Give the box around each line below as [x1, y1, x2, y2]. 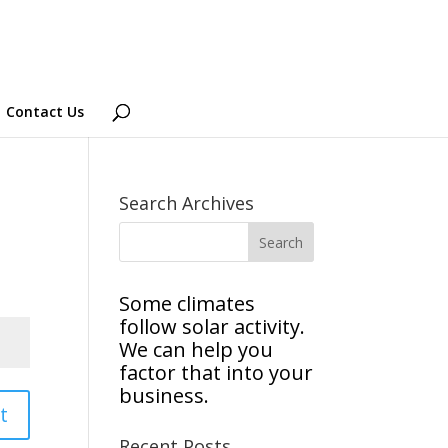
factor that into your [119, 359, 314, 386]
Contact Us [6, 102, 84, 121]
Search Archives [119, 191, 255, 215]
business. [119, 382, 210, 409]
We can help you [119, 336, 274, 363]
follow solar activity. [119, 313, 306, 340]
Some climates [119, 290, 256, 317]
